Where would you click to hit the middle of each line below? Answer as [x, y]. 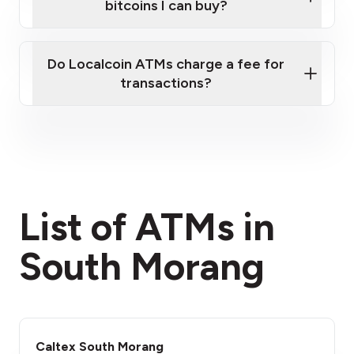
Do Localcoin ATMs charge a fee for [166, 64]
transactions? [166, 83]
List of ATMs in [147, 227]
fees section [257, 200]
